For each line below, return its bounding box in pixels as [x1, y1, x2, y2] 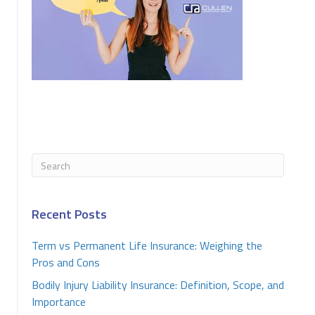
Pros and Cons [32, 254, 100, 271]
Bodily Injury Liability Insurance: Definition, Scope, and [32, 276, 284, 293]
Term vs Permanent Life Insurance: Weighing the [32, 237, 262, 254]
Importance [32, 293, 86, 310]
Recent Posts [32, 205, 107, 224]
